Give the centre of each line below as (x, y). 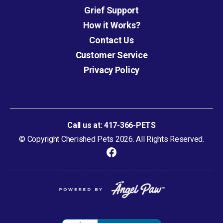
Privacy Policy (111, 70)
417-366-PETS (130, 125)
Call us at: (86, 125)
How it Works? (111, 25)
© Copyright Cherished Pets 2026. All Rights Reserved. (111, 139)
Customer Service (111, 55)
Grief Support (111, 10)
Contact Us (111, 40)
